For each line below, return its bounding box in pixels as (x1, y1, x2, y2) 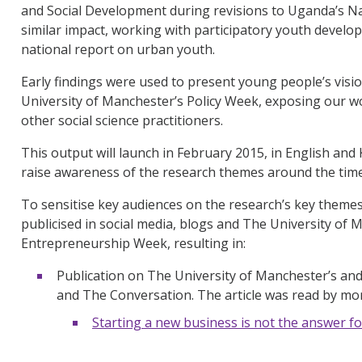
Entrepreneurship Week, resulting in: (21, 234, 246, 252)
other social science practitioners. (21, 111, 223, 129)
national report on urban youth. (21, 40, 215, 58)
